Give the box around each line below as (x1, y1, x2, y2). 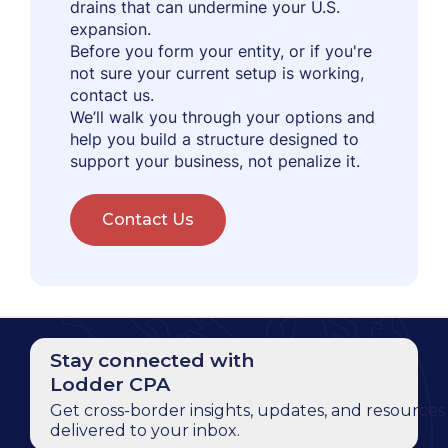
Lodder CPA (50, 372, 170, 396)
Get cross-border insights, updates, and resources (50, 401, 445, 420)
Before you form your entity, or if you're (70, 41, 372, 61)
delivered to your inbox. (50, 421, 240, 440)
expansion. (70, 19, 151, 39)
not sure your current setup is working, (70, 63, 364, 83)
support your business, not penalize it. (70, 151, 360, 171)
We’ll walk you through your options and (70, 107, 375, 127)
